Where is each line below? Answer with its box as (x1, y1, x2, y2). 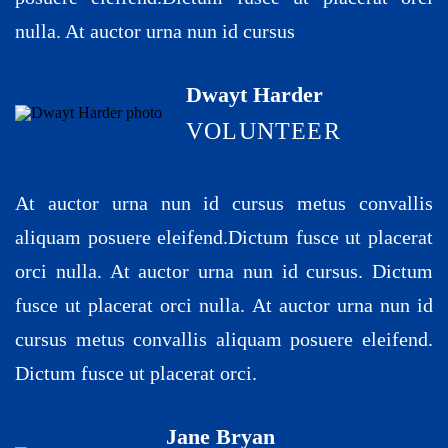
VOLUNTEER (186, 117, 341, 144)
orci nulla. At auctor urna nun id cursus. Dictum (15, 259, 433, 282)
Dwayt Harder (186, 81, 323, 107)
